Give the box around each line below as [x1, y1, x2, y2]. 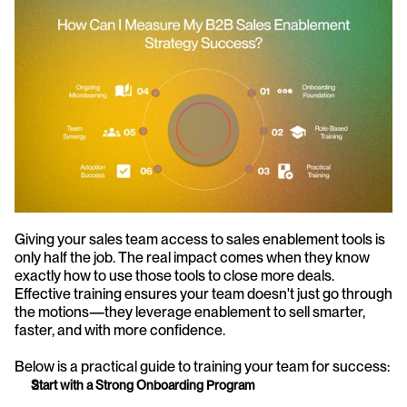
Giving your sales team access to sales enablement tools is [15, 230, 385, 248]
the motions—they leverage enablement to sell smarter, [15, 303, 365, 321]
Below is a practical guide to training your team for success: [15, 357, 390, 375]
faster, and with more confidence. [15, 321, 225, 339]
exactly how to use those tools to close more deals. [15, 266, 334, 284]
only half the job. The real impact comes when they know [15, 248, 370, 266]
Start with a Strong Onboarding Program [31, 377, 254, 392]
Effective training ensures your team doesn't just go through [15, 284, 392, 303]
